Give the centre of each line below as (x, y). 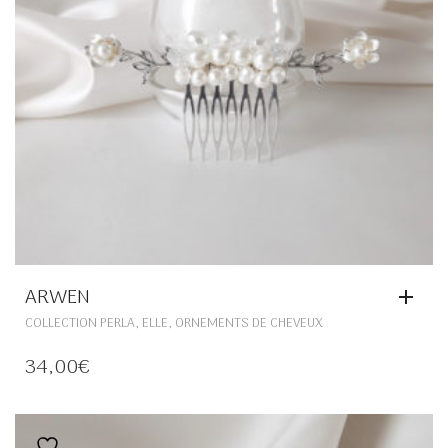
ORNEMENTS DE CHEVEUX (249, 323)
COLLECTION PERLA (80, 323)
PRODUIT (349, 30)
